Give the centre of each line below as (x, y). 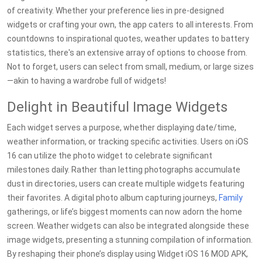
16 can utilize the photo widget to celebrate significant (110, 156)
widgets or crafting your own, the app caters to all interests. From (130, 25)
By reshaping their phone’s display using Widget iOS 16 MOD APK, (127, 254)
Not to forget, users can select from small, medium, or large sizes (130, 67)
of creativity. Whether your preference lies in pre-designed (116, 11)
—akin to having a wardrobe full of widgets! (87, 81)
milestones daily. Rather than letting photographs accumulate (124, 170)
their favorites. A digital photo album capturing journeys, (113, 198)
